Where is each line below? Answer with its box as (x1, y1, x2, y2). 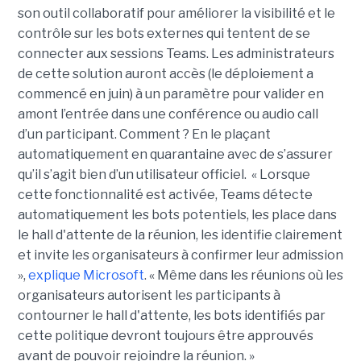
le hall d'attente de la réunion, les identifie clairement (17, 227, 342, 243)
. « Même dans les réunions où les (143, 268, 343, 284)
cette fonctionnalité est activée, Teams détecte (17, 187, 313, 203)
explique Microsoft (27, 268, 144, 284)
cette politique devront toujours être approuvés (17, 328, 313, 344)
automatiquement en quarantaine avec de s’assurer (17, 147, 333, 163)
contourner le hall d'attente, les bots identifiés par (17, 308, 326, 324)
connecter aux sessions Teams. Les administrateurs (17, 46, 334, 62)
